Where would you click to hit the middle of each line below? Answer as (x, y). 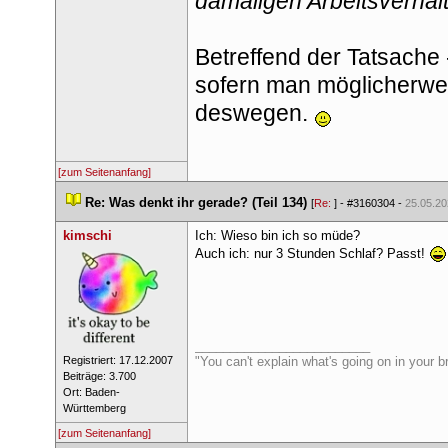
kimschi (87, 235)
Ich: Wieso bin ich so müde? (277, 235)
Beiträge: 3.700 (99, 376)
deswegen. (254, 113)
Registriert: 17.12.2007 (117, 360)
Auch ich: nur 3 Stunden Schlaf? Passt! (311, 253)
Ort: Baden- (91, 392)
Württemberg (94, 408)
